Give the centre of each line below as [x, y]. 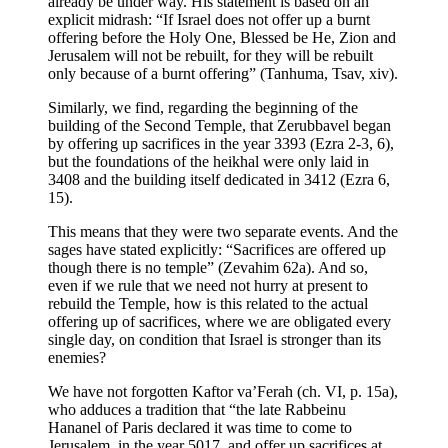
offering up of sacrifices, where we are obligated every [219, 321]
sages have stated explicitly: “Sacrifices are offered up [217, 249]
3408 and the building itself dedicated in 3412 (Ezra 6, [219, 179]
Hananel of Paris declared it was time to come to [200, 427]
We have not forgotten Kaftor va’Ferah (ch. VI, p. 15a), [223, 391]
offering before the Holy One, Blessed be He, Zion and [222, 37]
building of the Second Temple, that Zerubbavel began [219, 125]
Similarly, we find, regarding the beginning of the [203, 107]
